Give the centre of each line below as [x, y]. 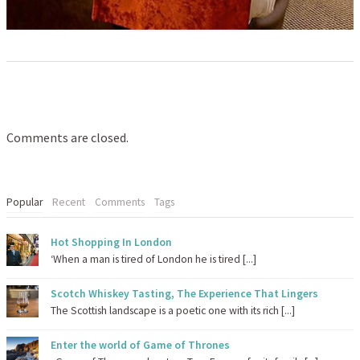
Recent [69, 202]
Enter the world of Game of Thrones [140, 345]
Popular [25, 202]
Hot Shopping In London [111, 242]
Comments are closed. [67, 137]
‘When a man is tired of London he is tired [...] [153, 259]
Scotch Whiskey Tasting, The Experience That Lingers [184, 293]
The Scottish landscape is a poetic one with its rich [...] [173, 310]
